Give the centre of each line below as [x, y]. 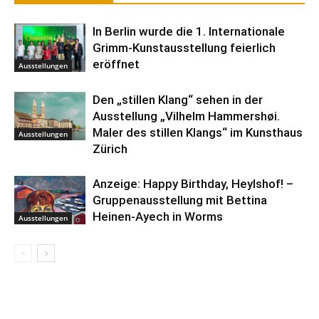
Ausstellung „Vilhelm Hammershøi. [186, 116]
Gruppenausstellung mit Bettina [180, 200]
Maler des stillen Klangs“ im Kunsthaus [198, 132]
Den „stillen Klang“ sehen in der [178, 99]
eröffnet [116, 64]
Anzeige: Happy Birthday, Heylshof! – [193, 183]
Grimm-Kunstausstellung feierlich [184, 47]
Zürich [110, 148]
